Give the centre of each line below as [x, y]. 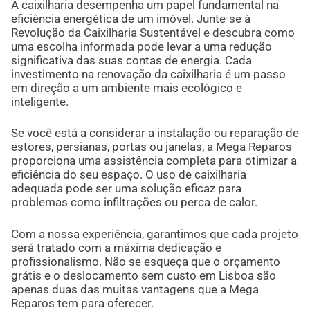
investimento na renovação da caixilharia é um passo [148, 74]
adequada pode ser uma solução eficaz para [126, 189]
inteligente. [39, 101]
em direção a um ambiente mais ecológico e [126, 88]
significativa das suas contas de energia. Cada [131, 60]
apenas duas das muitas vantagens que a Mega [135, 290]
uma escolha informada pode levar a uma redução [141, 46]
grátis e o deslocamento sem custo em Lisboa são [143, 276]
